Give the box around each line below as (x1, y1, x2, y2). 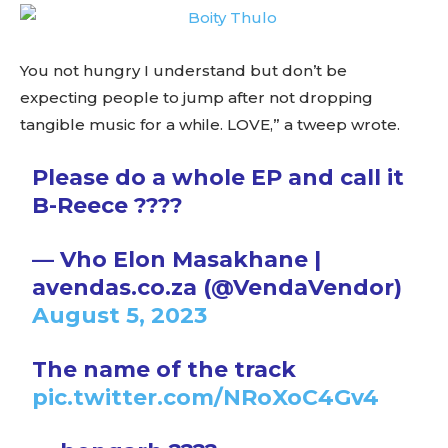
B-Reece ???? (32, 191, 184, 219)
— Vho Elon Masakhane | (32, 245, 322, 273)
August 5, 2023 (32, 301, 208, 329)
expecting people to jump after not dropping (20, 87, 373, 107)
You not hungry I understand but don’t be (20, 60, 347, 80)
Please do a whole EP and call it (32, 163, 405, 191)
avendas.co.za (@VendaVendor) (32, 273, 403, 301)
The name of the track (32, 355, 297, 383)
